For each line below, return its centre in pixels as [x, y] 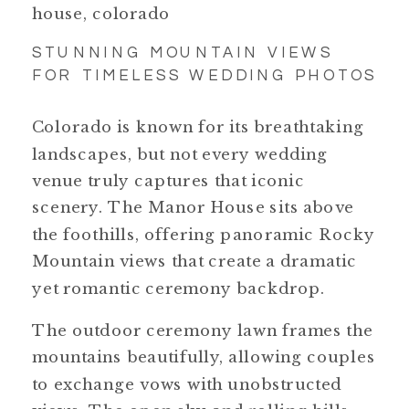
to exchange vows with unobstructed [187, 383]
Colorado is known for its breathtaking [198, 127]
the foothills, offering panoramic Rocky [204, 234]
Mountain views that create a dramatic [194, 261]
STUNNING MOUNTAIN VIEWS [183, 52]
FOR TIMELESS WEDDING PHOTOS [204, 75]
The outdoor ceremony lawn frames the [203, 330]
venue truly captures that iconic [168, 181]
